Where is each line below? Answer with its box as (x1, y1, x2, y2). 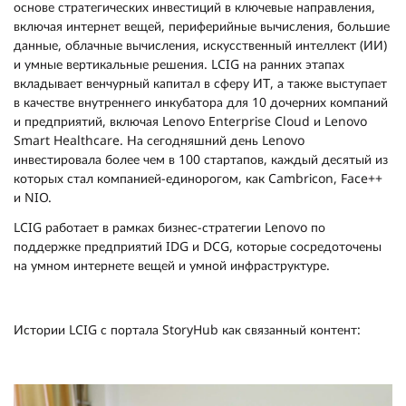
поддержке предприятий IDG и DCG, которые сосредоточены (14, 237, 382, 255)
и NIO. (14, 188, 52, 206)
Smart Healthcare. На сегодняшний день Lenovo (14, 131, 304, 149)
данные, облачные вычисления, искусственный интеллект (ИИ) (14, 36, 387, 53)
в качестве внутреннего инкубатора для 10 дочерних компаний (14, 93, 388, 111)
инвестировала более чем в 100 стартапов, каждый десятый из (14, 150, 388, 168)
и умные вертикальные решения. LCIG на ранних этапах (14, 55, 344, 72)
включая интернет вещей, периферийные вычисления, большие (14, 17, 390, 34)
